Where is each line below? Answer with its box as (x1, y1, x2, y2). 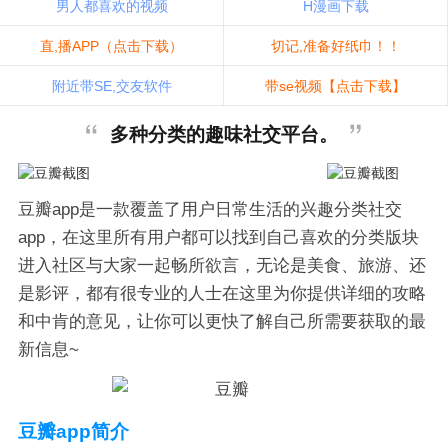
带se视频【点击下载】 (265, 77, 406, 94)
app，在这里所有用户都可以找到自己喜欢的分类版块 (17, 227, 419, 247)
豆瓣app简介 (17, 420, 129, 442)
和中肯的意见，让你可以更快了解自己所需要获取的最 (17, 311, 426, 331)
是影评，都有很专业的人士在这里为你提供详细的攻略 (17, 283, 426, 303)
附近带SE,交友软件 (51, 77, 172, 94)
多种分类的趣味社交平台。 (110, 123, 338, 145)
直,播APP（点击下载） (40, 37, 183, 54)
